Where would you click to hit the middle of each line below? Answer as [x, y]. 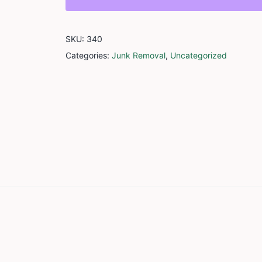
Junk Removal [139, 55]
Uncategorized [199, 55]
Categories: [89, 55]
